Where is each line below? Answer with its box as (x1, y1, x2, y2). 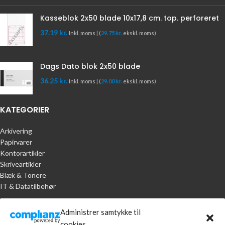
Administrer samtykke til (60, 207, 141, 216)
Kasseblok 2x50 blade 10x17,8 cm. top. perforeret (40, 13, 219, 23)
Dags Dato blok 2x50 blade (40, 61, 140, 71)
